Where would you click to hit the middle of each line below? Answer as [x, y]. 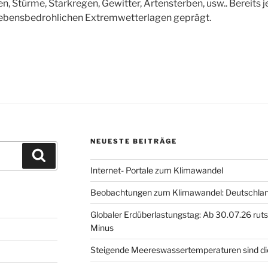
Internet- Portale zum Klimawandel [156, 170]
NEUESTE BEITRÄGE [133, 141]
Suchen [63, 155]
